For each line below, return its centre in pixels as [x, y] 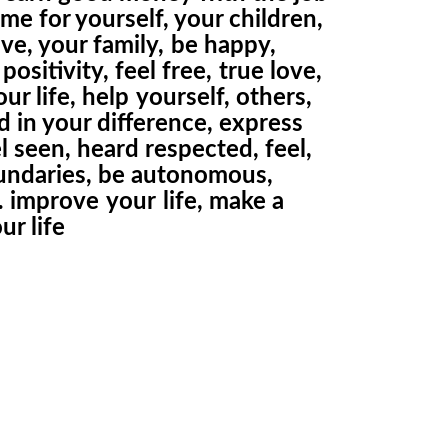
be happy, [224, 45]
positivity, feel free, [108, 71]
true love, [271, 71]
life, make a [224, 201]
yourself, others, [224, 97]
